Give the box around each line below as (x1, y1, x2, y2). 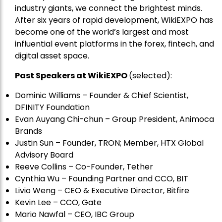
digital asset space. (15, 50, 89, 62)
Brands (15, 125, 42, 137)
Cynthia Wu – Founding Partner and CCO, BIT (15, 173, 188, 185)
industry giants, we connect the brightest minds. (15, 2, 202, 14)
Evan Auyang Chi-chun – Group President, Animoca (15, 113, 214, 125)
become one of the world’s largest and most (15, 26, 189, 38)
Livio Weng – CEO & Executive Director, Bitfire (15, 185, 189, 197)
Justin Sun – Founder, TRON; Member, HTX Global (15, 137, 204, 149)
